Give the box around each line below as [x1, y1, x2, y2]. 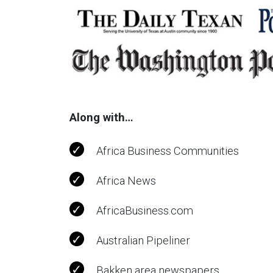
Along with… [69, 111, 133, 124]
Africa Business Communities [96, 144, 239, 158]
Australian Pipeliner [96, 234, 190, 247]
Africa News [96, 174, 156, 188]
